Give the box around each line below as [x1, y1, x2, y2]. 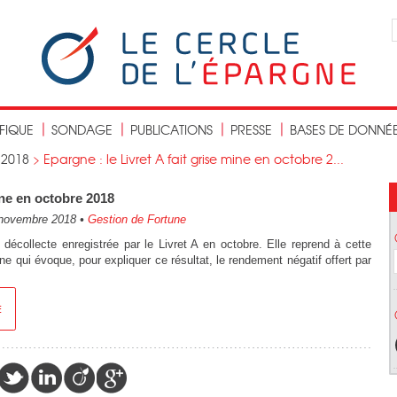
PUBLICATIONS [130, 121, 213, 138]
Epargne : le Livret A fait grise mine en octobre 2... [43, 150, 344, 167]
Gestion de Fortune [88, 213, 186, 226]
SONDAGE [51, 121, 113, 138]
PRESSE [230, 121, 272, 138]
